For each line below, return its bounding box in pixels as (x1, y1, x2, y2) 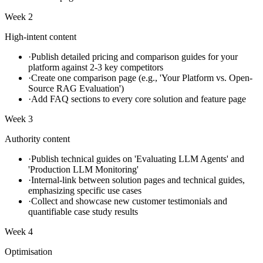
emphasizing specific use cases (28, 185, 141, 195)
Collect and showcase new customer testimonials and (31, 195, 227, 206)
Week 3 (5, 113, 33, 124)
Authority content (5, 133, 70, 144)
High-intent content (5, 31, 76, 42)
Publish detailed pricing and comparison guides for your (31, 51, 238, 62)
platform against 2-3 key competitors (28, 62, 163, 72)
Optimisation (5, 246, 52, 257)
